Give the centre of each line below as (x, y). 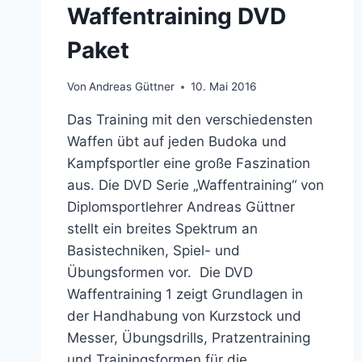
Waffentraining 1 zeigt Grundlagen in (185, 295)
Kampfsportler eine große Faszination (189, 164)
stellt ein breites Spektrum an (162, 229)
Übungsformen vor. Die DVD (160, 273)
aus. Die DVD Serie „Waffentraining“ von (196, 185)
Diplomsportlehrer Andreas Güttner (181, 207)
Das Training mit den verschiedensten (190, 120)
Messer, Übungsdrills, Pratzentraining (189, 338)
